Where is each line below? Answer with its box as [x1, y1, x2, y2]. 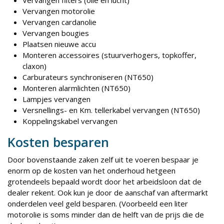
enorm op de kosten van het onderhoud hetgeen [7, 165, 175, 175]
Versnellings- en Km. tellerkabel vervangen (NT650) [22, 105, 200, 115]
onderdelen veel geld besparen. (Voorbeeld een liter [7, 198, 188, 208]
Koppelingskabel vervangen [22, 116, 117, 126]
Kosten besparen [7, 133, 109, 150]
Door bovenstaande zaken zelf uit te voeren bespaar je [7, 154, 198, 164]
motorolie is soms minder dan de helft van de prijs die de [7, 209, 204, 219]
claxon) [22, 61, 46, 71]
